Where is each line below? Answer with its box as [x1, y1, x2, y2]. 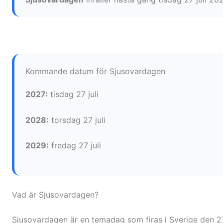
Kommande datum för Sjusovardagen [25, 66, 165, 77]
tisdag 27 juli [48, 89, 99, 100]
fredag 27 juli [49, 140, 101, 151]
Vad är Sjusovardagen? [12, 190, 99, 200]
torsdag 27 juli [49, 114, 106, 125]
